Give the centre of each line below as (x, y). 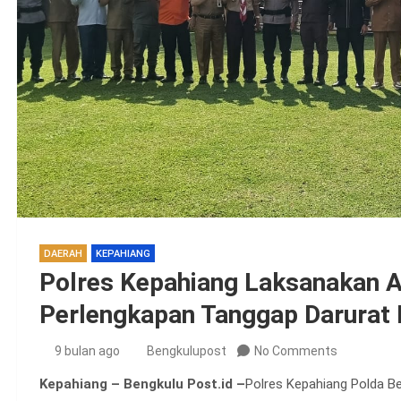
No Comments (295, 350)
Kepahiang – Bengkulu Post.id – (142, 384)
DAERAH (63, 253)
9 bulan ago (88, 350)
